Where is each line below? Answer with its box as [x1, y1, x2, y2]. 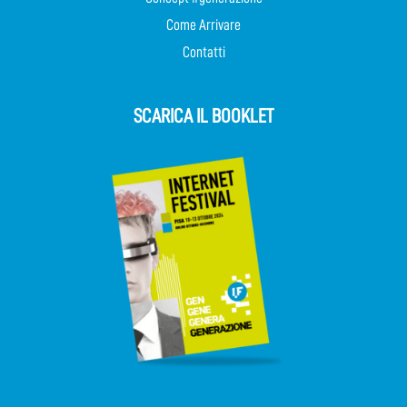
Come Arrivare [166, 16, 241, 33]
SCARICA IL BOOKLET [134, 105, 273, 126]
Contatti [182, 44, 225, 60]
